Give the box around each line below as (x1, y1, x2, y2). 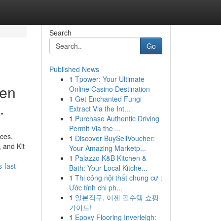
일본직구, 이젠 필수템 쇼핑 (74, 192, 159, 202)
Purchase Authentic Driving (74, 113, 159, 123)
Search (49, 28, 72, 37)
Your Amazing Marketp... (69, 143, 146, 153)
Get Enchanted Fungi (74, 94, 142, 104)
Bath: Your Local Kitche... (69, 163, 147, 173)
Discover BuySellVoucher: (74, 133, 155, 143)
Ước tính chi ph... (69, 183, 122, 192)
